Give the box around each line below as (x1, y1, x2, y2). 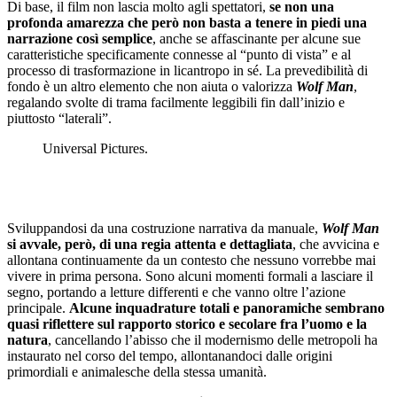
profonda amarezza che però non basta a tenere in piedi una (7, 14, 367, 30)
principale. (7, 300, 69, 315)
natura (7, 331, 48, 347)
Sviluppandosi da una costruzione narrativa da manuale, (7, 220, 322, 236)
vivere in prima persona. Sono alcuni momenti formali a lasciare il (7, 268, 373, 284)
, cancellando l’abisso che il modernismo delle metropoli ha (48, 331, 378, 347)
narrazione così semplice (7, 30, 152, 46)
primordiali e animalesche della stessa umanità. (7, 363, 267, 379)
